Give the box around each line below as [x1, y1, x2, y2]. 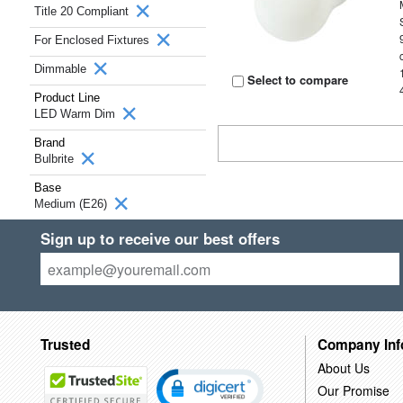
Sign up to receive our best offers [40, 228, 280, 249]
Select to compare [244, 71, 349, 88]
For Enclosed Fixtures [34, 33, 153, 47]
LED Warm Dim [34, 107, 119, 121]
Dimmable [34, 62, 90, 76]
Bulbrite [34, 152, 77, 166]
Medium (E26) [34, 197, 111, 210]
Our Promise [317, 381, 390, 399]
